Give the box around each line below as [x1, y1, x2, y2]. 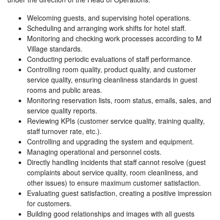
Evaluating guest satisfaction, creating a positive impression [27, 188, 212, 198]
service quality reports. [27, 106, 97, 116]
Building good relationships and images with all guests [27, 209, 194, 219]
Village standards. [27, 44, 82, 54]
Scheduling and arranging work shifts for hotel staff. [27, 23, 186, 33]
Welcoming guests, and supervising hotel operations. [27, 13, 191, 23]
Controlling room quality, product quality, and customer [27, 64, 196, 75]
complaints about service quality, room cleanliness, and [27, 167, 198, 178]
